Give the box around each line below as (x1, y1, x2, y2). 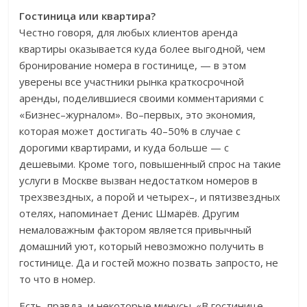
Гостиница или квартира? (19, 9, 156, 23)
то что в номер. (19, 272, 96, 286)
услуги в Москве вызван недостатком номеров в (19, 173, 258, 188)
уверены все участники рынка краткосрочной (19, 75, 245, 89)
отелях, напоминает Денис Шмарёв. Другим (19, 206, 240, 221)
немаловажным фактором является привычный (19, 223, 252, 237)
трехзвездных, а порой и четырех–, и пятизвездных (19, 190, 281, 204)
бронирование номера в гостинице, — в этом (19, 58, 247, 73)
